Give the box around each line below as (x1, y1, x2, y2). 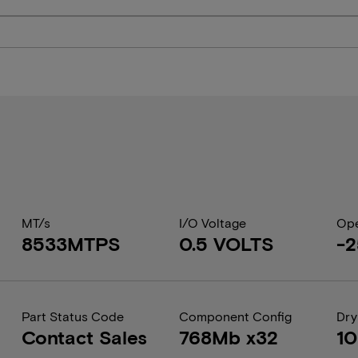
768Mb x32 (178, 325, 278, 348)
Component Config (178, 308, 292, 324)
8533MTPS (21, 232, 121, 255)
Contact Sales (21, 325, 147, 348)
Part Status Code (21, 308, 124, 324)
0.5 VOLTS (178, 232, 274, 255)
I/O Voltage (178, 215, 246, 230)
